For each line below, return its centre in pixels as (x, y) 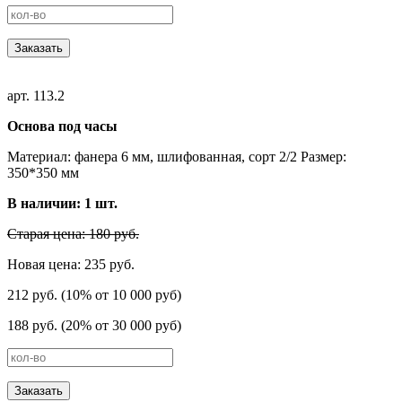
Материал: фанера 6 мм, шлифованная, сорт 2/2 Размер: (177, 156)
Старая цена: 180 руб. (73, 233)
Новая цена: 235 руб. (71, 264)
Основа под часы (62, 126)
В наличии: (46, 203)
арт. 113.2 (36, 95)
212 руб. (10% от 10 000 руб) (94, 294)
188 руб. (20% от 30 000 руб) (94, 325)
